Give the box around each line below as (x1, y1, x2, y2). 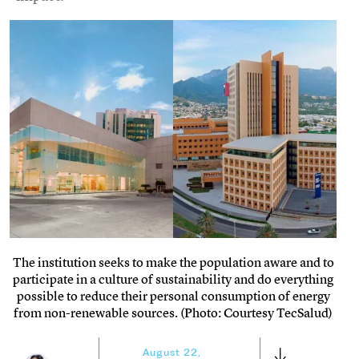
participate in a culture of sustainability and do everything (13, 269, 333, 288)
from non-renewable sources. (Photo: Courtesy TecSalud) (14, 303, 333, 321)
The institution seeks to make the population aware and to (12, 252, 334, 271)
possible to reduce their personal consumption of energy (16, 286, 330, 305)
